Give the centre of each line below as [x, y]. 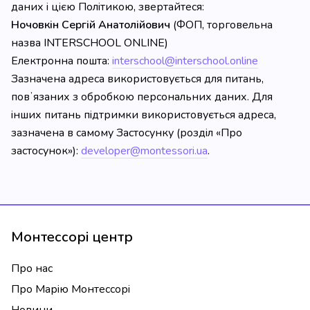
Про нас [32, 268]
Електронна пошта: [62, 61]
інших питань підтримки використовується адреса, [144, 115]
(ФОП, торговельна [221, 25]
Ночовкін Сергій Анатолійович [91, 25]
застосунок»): [46, 151]
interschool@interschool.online [185, 61]
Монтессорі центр [72, 237]
